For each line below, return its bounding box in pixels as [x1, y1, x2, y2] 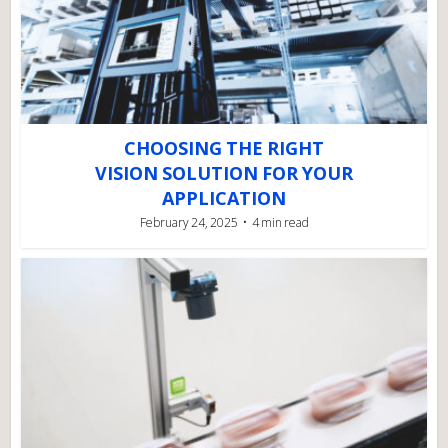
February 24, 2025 [139, 213, 238, 231]
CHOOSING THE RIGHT [124, 135, 324, 160]
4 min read [251, 213, 309, 231]
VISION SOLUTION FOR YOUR [95, 160, 353, 185]
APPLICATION [162, 185, 286, 210]
